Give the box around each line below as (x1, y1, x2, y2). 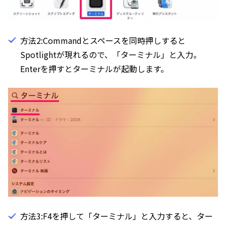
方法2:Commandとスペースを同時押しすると (20, 34, 186, 46)
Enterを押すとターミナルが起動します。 (20, 62, 168, 75)
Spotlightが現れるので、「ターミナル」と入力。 (20, 48, 201, 61)
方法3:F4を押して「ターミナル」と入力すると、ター (20, 210, 213, 222)
